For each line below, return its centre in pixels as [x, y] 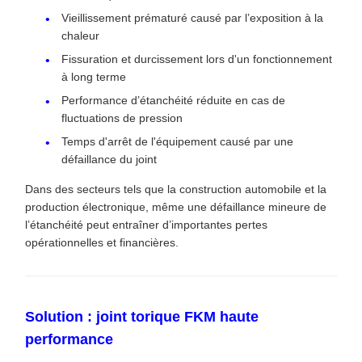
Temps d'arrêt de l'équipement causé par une [177, 142]
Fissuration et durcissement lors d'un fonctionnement [197, 59]
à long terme [94, 77]
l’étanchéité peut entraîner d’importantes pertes [146, 225]
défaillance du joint [109, 160]
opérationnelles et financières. [102, 243]
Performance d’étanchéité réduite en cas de [173, 101]
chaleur [80, 36]
